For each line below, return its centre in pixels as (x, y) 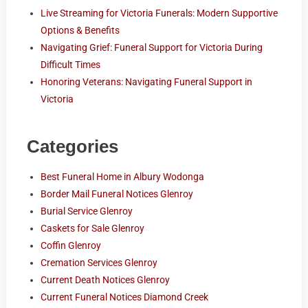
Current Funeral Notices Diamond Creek (124, 297)
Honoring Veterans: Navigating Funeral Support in (146, 81)
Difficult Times (70, 64)
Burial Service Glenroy (86, 211)
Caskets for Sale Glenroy (92, 228)
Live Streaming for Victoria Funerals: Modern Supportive (159, 13)
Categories (72, 146)
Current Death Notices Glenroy (105, 279)
